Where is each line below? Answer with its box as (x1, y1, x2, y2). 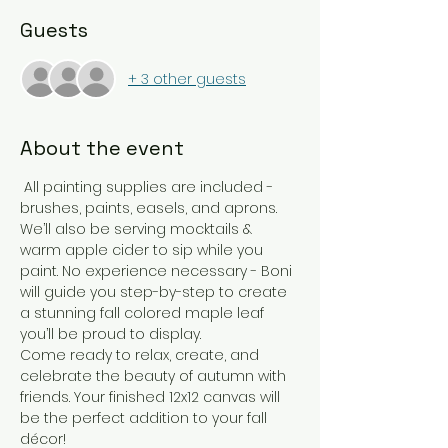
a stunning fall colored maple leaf (20, 303, 268, 324)
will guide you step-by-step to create (20, 282, 291, 303)
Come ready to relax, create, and (20, 345, 263, 366)
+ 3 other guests (128, 68, 246, 89)
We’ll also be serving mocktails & (20, 219, 256, 240)
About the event (20, 135, 184, 162)
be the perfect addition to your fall (20, 408, 271, 429)
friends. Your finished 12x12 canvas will (20, 387, 284, 408)
